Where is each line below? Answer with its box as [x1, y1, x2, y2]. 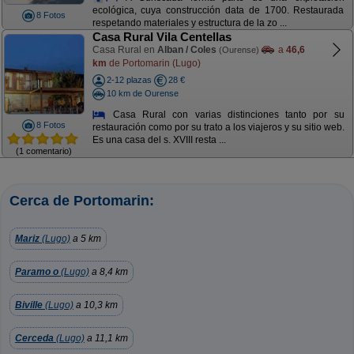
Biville [15, 299, 43, 311]
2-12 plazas [106, 75, 152, 85]
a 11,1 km [85, 333, 128, 344]
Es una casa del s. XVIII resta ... [92, 134, 226, 146]
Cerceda [15, 333, 54, 344]
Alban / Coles [156, 44, 217, 55]
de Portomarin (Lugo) [106, 57, 201, 69]
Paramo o [15, 266, 58, 277]
